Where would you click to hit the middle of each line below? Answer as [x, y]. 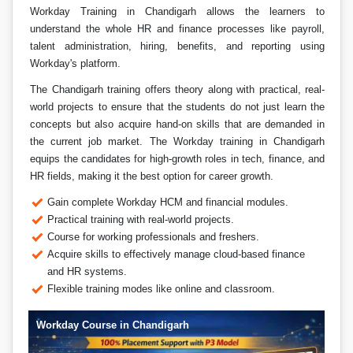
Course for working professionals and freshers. [154, 237]
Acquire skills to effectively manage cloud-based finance [176, 254]
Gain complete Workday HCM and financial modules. [168, 202]
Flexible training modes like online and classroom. [162, 289]
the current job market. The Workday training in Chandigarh [177, 141]
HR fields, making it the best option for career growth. [152, 176]
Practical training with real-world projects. [141, 219]
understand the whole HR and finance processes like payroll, [177, 29]
